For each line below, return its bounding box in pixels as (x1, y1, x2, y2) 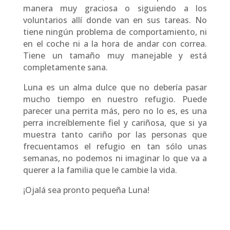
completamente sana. (23, 61, 108, 73)
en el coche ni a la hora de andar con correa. (23, 37, 207, 49)
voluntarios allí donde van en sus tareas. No (23, 14, 207, 26)
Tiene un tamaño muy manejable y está (23, 49, 207, 61)
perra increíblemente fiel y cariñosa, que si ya (23, 117, 207, 128)
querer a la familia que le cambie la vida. (23, 164, 177, 176)
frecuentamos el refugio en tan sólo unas (23, 140, 207, 152)
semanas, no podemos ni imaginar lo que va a (23, 152, 207, 164)
